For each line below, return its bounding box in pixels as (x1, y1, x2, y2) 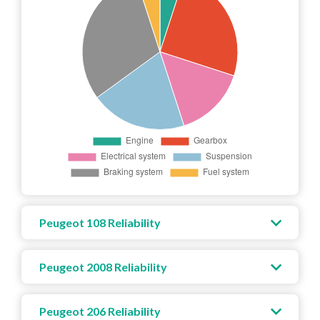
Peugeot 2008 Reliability (39, 259, 167, 274)
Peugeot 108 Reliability (39, 215, 161, 229)
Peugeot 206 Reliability (39, 304, 161, 318)
